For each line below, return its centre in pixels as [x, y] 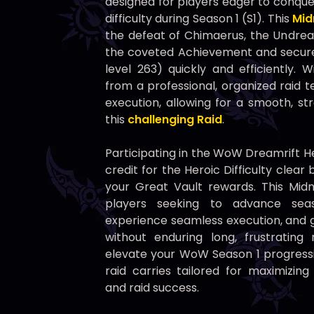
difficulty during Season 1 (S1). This [199, 19]
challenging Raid [175, 120]
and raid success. [152, 288]
